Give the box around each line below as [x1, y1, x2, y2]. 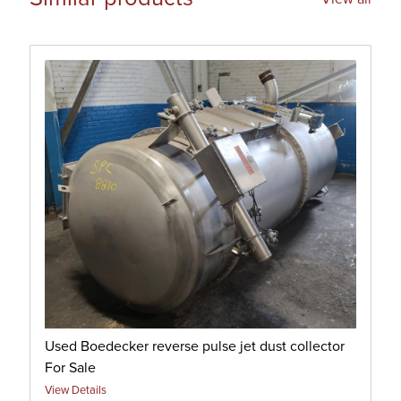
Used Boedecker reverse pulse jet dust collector [45, 338, 345, 354]
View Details [45, 384, 107, 397]
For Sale [45, 360, 96, 375]
